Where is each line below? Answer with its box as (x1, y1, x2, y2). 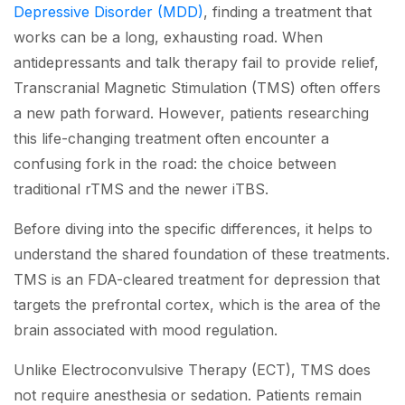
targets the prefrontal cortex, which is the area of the (14, 296, 381, 315)
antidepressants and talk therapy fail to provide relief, (14, 53, 379, 72)
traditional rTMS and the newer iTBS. (14, 180, 268, 199)
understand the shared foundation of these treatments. (14, 245, 390, 264)
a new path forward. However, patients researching (14, 104, 369, 123)
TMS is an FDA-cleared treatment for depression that (14, 270, 380, 289)
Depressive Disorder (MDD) (14, 3, 203, 22)
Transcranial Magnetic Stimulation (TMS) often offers (14, 79, 381, 98)
